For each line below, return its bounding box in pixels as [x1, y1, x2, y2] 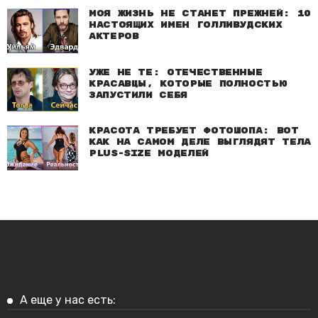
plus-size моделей [89, 148, 209, 160]
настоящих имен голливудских [89, 20, 283, 31]
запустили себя [89, 89, 187, 101]
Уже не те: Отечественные [89, 67, 263, 78]
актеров [89, 31, 139, 43]
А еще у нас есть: [20, 292, 116, 307]
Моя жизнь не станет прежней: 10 [89, 9, 311, 20]
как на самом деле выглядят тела [89, 137, 311, 148]
